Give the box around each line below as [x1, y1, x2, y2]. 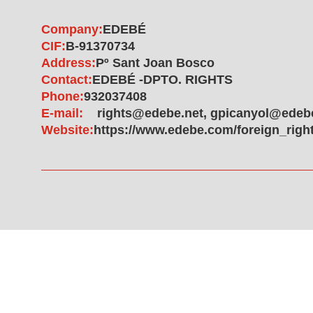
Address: [41, 56, 96, 70]
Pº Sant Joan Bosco [96, 56, 214, 70]
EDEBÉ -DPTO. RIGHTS [92, 73, 233, 87]
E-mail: [41, 106, 83, 120]
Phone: [41, 89, 84, 103]
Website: [41, 123, 94, 137]
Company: [41, 22, 103, 36]
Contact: [41, 73, 92, 87]
